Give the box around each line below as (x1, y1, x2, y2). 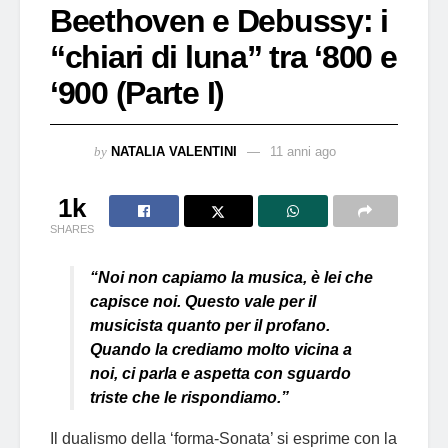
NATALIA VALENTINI (111, 143, 237, 159)
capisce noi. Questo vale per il (90, 292, 316, 310)
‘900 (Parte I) (50, 74, 225, 111)
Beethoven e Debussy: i (50, 2, 388, 39)
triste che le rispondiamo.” (90, 388, 289, 406)
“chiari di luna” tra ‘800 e (50, 38, 397, 75)
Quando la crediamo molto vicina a (90, 340, 352, 358)
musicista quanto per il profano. (90, 316, 330, 334)
